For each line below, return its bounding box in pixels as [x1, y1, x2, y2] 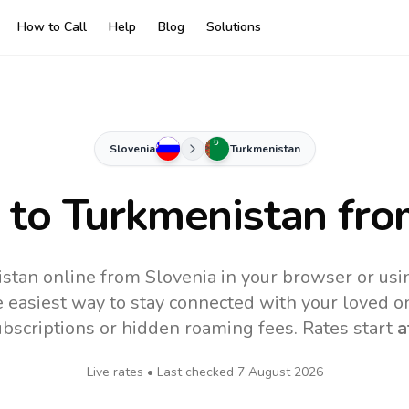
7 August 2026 [236, 363, 323, 381]
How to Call [17, 18, 87, 36]
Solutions [206, 18, 261, 36]
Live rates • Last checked [86, 363, 237, 381]
